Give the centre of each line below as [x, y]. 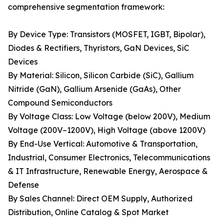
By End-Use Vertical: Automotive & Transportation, [103, 144]
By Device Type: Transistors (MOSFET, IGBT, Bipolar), [107, 34]
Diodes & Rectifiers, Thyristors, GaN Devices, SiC [99, 48]
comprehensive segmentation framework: [86, 7]
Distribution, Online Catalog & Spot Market [88, 212]
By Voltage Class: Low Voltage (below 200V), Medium [109, 117]
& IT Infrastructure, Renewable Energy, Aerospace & [108, 171]
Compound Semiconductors [60, 103]
